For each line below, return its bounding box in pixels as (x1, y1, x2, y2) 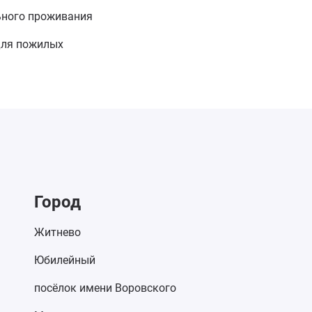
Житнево (33, 226, 81, 239)
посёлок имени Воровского (33, 281, 176, 295)
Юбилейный (33, 253, 95, 267)
